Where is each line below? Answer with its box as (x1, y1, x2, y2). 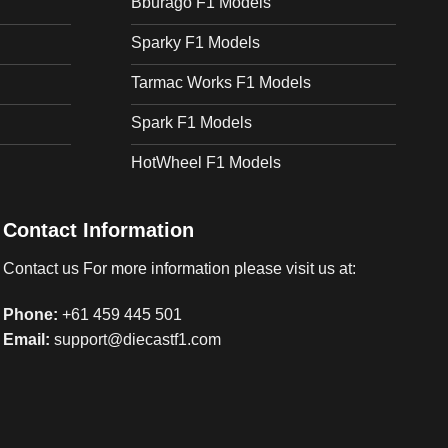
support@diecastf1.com (53, 331, 221, 348)
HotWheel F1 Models (131, 154, 281, 171)
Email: (2, 331, 50, 348)
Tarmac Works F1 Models (131, 74, 311, 91)
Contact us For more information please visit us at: (2, 260, 356, 278)
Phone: (2, 306, 62, 323)
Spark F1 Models (131, 114, 252, 131)
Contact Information (2, 219, 194, 242)
